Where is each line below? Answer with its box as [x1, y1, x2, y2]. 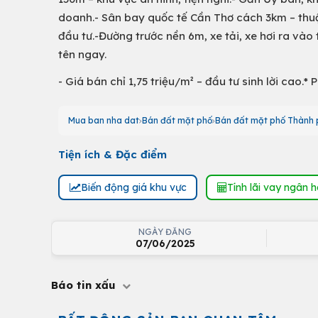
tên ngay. [58, 48, 106, 61]
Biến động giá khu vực [80, 180, 187, 194]
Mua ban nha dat [68, 115, 139, 126]
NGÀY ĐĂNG [138, 226, 192, 237]
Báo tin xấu [51, 278, 119, 292]
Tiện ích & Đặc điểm [58, 148, 167, 161]
